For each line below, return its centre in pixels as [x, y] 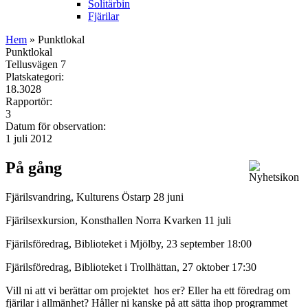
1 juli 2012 [29, 138]
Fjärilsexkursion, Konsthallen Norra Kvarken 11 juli [120, 220]
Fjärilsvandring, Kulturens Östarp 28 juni [95, 197]
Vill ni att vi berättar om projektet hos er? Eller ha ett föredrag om [148, 290]
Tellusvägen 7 [36, 64]
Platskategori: [36, 76]
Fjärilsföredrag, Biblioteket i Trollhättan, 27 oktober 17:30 [131, 267]
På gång [34, 167]
